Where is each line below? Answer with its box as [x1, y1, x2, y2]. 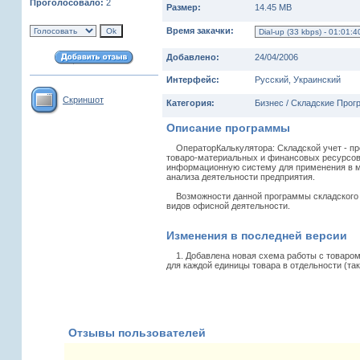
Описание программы [166, 121, 290, 134]
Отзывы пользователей [68, 325, 206, 339]
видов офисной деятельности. [166, 200, 290, 211]
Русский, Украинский [255, 74, 341, 84]
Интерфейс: [166, 74, 219, 84]
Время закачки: [166, 25, 234, 35]
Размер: [166, 2, 201, 12]
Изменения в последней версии [166, 228, 347, 242]
